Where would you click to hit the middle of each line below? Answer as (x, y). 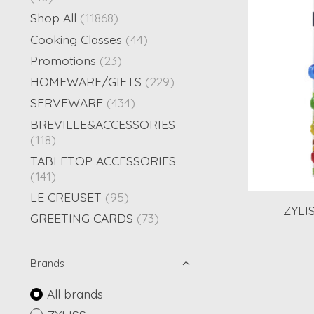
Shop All (53, 18)
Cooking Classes (76, 39)
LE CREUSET (66, 197)
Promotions (63, 60)
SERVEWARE (67, 103)
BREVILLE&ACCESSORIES (103, 124)
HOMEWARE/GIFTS (86, 81)
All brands (75, 294)
